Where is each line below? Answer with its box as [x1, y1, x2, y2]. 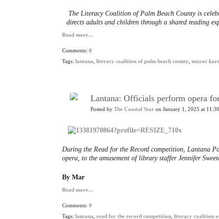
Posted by [90, 107, 114, 112]
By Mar [62, 174, 85, 181]
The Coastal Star [114, 107, 154, 112]
